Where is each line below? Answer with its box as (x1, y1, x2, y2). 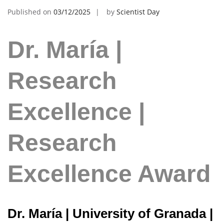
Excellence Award (7, 160, 210, 187)
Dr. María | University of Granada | (7, 205, 213, 221)
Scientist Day (116, 7, 159, 17)
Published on (7, 7, 53, 17)
